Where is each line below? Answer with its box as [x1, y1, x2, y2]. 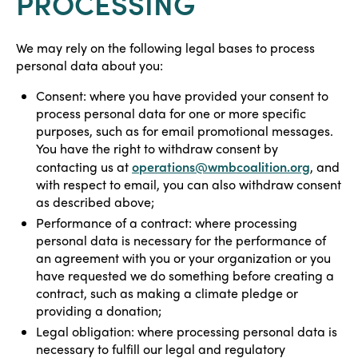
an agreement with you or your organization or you [36, 249, 331, 266]
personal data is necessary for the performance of [36, 232, 326, 249]
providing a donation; [36, 302, 161, 319]
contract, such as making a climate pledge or [36, 284, 298, 301]
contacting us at [36, 158, 132, 175]
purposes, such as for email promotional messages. [36, 122, 333, 139]
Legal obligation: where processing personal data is [36, 323, 337, 340]
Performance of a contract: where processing [36, 214, 297, 231]
